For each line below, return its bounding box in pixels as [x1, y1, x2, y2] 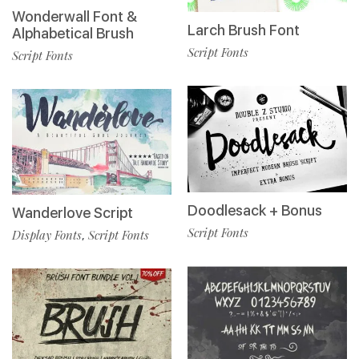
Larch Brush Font [188, 22, 300, 39]
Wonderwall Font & [12, 7, 137, 25]
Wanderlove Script [12, 204, 133, 222]
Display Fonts [12, 227, 82, 244]
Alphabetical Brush [12, 24, 134, 42]
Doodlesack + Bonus [188, 201, 322, 219]
